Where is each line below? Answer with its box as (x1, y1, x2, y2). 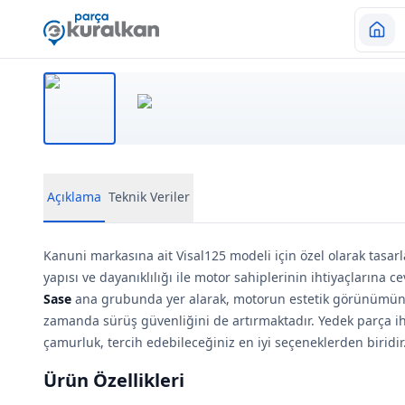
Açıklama (47, 188, 101, 205)
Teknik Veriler (108, 188, 190, 205)
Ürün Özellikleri (43, 368, 184, 392)
